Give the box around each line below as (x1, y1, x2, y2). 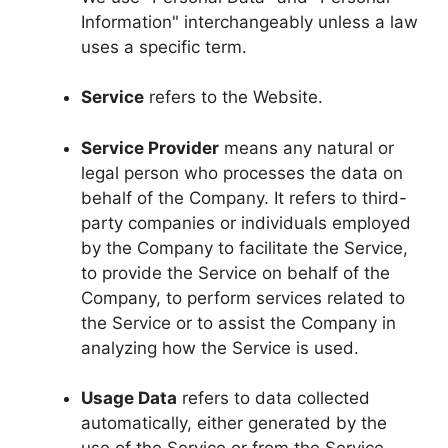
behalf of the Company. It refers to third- (81, 187, 407, 208)
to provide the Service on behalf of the (81, 262, 390, 283)
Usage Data (81, 388, 177, 408)
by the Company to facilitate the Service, (81, 237, 408, 258)
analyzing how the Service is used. (81, 337, 359, 358)
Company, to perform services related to (81, 287, 405, 308)
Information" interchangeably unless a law (81, 11, 418, 32)
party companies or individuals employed (81, 212, 411, 233)
